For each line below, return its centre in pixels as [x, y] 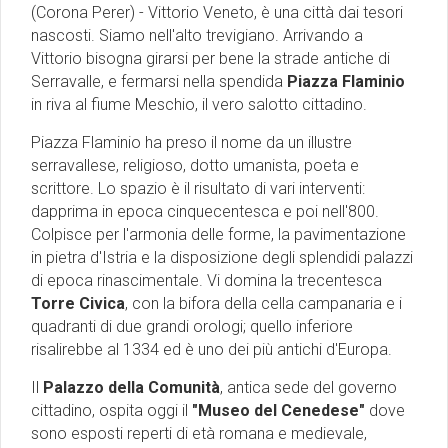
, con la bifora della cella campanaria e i [263, 303]
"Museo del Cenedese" [278, 410]
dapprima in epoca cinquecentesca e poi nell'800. [205, 211]
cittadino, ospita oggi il [111, 410]
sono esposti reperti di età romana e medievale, [199, 433]
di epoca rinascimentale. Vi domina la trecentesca [206, 280]
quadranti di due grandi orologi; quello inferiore [192, 326]
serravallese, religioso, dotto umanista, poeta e [195, 165]
